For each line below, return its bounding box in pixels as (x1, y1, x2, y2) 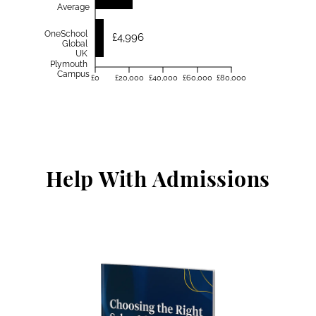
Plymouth (50, 59, 87, 70)
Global (62, 38, 88, 49)
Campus (57, 69, 90, 80)
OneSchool (44, 28, 88, 39)
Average (57, 2, 90, 13)
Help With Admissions (46, 164, 270, 193)
